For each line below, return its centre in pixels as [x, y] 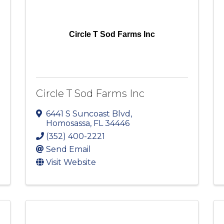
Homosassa [68, 123]
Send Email [68, 149]
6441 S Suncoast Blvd [88, 114]
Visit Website [71, 162]
